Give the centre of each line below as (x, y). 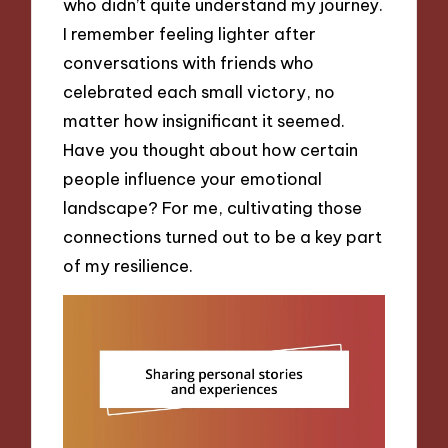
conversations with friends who (189, 62)
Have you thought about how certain (211, 149)
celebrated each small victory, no (199, 91)
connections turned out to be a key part (223, 236)
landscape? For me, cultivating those (213, 207)
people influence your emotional (193, 178)
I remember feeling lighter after (190, 33)
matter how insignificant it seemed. (204, 120)
